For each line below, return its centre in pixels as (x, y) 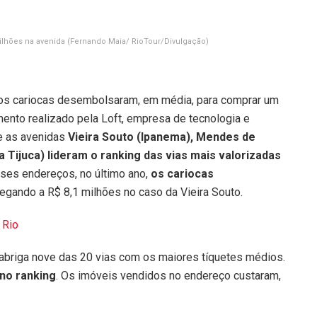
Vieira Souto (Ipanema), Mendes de (162, 137)
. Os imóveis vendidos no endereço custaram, (168, 275)
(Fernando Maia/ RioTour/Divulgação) (138, 41)
